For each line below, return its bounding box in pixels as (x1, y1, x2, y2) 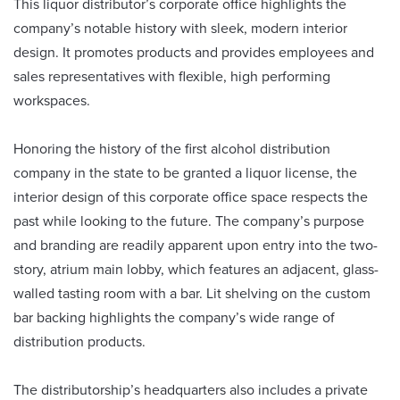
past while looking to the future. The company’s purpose (13, 211, 364, 232)
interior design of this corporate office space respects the (13, 187, 368, 208)
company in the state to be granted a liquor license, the (13, 162, 357, 184)
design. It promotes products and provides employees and (13, 42, 374, 63)
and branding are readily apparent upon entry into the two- (13, 235, 378, 256)
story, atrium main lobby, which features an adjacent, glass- (13, 259, 379, 280)
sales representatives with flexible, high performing (13, 66, 330, 87)
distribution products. (13, 331, 146, 353)
